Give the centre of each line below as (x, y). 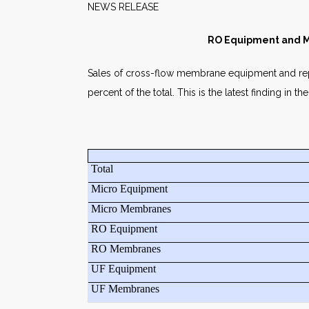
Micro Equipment (128, 189)
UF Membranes (124, 289)
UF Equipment (122, 269)
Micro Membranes (130, 209)
